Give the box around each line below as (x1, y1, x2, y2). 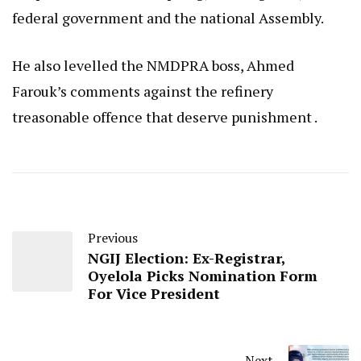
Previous (88, 228, 138, 247)
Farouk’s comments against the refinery (12, 81, 273, 101)
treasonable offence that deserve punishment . (12, 106, 317, 127)
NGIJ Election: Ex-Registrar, (88, 247, 285, 268)
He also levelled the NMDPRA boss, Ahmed (12, 55, 294, 75)
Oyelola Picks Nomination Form (88, 265, 317, 285)
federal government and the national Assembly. (12, 7, 324, 27)
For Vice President (88, 283, 220, 303)
